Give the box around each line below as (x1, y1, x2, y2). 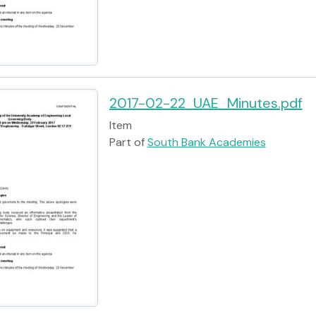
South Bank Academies (147, 134, 266, 150)
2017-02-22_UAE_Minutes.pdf (109, 93, 303, 112)
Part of (109, 134, 147, 150)
